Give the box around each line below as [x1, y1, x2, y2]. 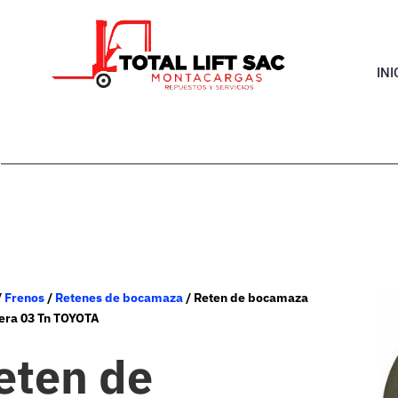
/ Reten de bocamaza [183, 289, 309, 306]
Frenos [4, 289, 45, 306]
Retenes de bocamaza [55, 289, 184, 306]
